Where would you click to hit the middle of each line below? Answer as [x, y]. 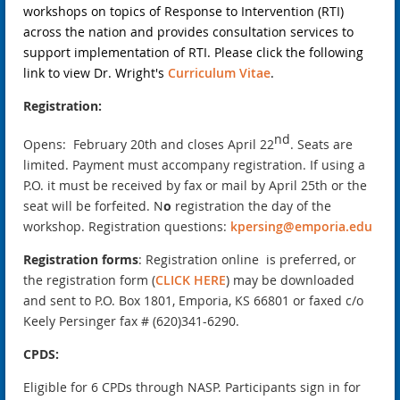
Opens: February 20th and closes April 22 [149, 144]
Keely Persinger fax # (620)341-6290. [131, 321]
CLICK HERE [191, 279]
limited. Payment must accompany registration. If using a [194, 164]
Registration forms [81, 259]
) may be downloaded [290, 279]
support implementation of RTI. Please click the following [193, 53]
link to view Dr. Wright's [96, 73]
